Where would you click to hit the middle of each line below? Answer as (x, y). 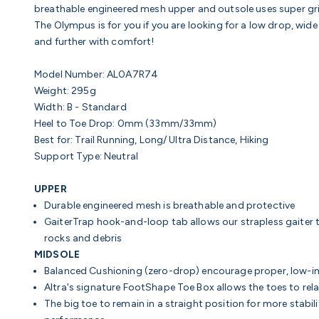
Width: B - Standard (80, 108)
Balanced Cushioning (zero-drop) (122, 271)
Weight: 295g (66, 91)
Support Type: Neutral (86, 157)
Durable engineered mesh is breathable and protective (170, 206)
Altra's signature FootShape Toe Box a (134, 288)
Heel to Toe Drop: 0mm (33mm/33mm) (126, 124)
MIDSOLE (57, 255)
